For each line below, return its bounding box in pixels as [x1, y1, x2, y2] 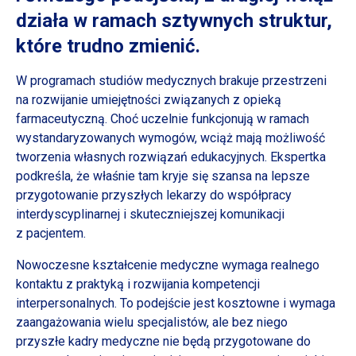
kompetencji [189, 276, 260, 292]
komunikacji [217, 206, 284, 222]
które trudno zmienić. [16, 34, 200, 57]
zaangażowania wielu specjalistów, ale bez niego [16, 314, 288, 330]
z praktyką [66, 276, 124, 292]
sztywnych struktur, [157, 9, 332, 32]
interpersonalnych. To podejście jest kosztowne [16, 295, 283, 311]
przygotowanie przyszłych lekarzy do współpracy [16, 187, 292, 203]
